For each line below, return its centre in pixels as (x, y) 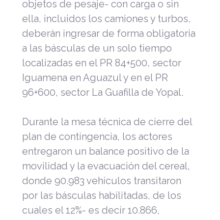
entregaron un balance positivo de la (106, 151)
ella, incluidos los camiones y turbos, (106, 18)
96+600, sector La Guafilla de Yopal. (103, 92)
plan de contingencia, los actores (97, 136)
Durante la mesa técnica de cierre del (107, 122)
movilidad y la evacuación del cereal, (106, 166)
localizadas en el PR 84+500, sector (102, 63)
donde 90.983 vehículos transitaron (102, 180)
